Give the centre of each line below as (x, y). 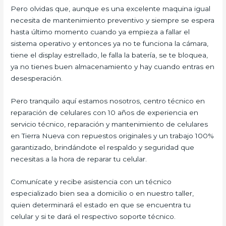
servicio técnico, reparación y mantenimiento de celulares (109, 124)
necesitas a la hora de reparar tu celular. (79, 159)
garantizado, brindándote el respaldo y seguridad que (103, 147)
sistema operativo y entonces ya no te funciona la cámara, (110, 43)
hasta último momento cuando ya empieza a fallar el (100, 32)
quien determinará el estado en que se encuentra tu (101, 205)
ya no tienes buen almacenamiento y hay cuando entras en (113, 66)
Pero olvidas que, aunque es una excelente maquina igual (111, 8)
